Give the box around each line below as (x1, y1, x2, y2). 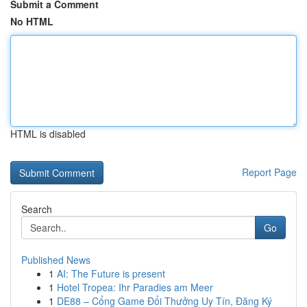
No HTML (10, 14, 53, 28)
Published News (21, 253, 90, 267)
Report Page (242, 165, 297, 179)
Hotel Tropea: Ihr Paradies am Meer (57, 280, 213, 294)
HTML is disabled (10, 127, 86, 140)
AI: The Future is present (57, 267, 165, 280)
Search (21, 202, 52, 216)
